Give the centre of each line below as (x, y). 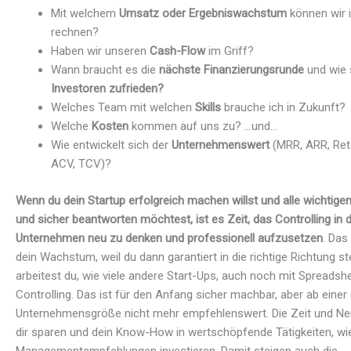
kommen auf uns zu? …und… (204, 127)
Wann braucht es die (105, 70)
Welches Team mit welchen (123, 108)
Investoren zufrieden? (107, 89)
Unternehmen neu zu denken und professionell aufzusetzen (169, 238)
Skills (210, 108)
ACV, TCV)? (81, 164)
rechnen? (75, 33)
